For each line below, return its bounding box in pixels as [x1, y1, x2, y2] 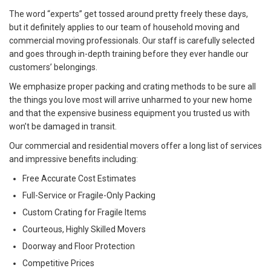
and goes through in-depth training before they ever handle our [9, 48, 249, 59]
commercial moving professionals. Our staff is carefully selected [9, 35, 255, 45]
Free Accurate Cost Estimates [22, 173, 136, 183]
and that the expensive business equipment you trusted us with [9, 108, 250, 118]
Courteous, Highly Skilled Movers [22, 224, 146, 234]
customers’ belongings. [9, 62, 97, 72]
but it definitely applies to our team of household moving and [9, 22, 240, 32]
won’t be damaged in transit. [9, 121, 117, 131]
